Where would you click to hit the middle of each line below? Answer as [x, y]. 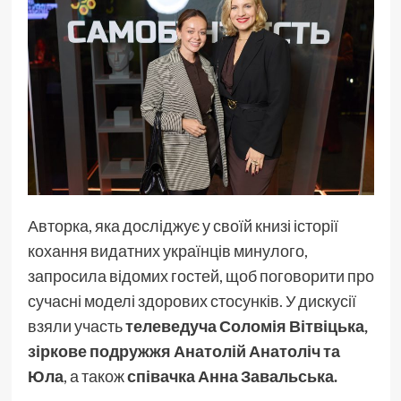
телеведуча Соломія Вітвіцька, [246, 326]
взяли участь [76, 326]
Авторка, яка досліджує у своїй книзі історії [183, 226]
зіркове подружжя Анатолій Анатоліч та [183, 351]
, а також [95, 376]
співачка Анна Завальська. [232, 376]
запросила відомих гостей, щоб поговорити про [200, 276]
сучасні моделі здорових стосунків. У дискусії [192, 301]
